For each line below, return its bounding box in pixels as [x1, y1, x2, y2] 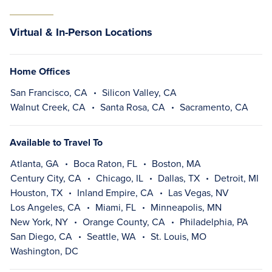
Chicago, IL [96, 171, 143, 185]
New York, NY [10, 215, 68, 228]
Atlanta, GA [10, 157, 59, 170]
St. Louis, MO [151, 229, 206, 243]
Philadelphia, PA [180, 215, 248, 228]
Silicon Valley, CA [102, 86, 177, 99]
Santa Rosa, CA [100, 100, 165, 114]
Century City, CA [10, 171, 81, 185]
